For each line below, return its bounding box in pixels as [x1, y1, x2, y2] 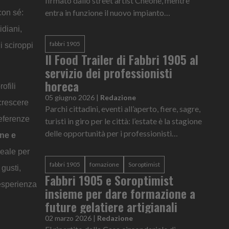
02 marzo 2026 [45, 213, 91, 222]
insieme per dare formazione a [45, 184, 195, 202]
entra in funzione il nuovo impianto [45, 7, 164, 17]
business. [45, 152, 77, 163]
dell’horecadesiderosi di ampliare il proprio [45, 140, 194, 150]
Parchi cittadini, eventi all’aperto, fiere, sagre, [45, 103, 200, 113]
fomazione [89, 160, 119, 168]
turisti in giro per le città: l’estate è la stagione [45, 116, 202, 126]
